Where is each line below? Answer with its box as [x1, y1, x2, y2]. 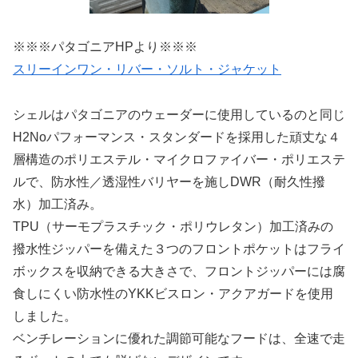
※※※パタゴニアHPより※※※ [13, 39, 197, 54]
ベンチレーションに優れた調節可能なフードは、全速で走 [13, 331, 345, 345]
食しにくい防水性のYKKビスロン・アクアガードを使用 [13, 286, 333, 300]
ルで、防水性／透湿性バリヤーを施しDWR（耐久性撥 [13, 174, 325, 189]
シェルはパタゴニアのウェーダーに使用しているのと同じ [13, 107, 345, 121]
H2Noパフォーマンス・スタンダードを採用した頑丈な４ [13, 129, 340, 144]
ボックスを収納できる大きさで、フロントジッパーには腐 [13, 264, 345, 278]
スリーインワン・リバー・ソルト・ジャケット [13, 62, 281, 76]
